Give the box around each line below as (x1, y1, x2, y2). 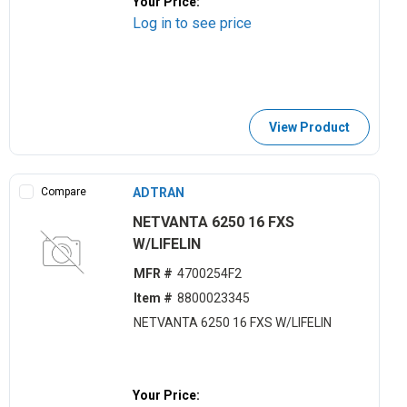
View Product (268, 119, 350, 134)
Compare (41, 184, 86, 198)
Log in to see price (133, 14, 253, 32)
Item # (133, 291, 173, 306)
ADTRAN (133, 184, 185, 200)
